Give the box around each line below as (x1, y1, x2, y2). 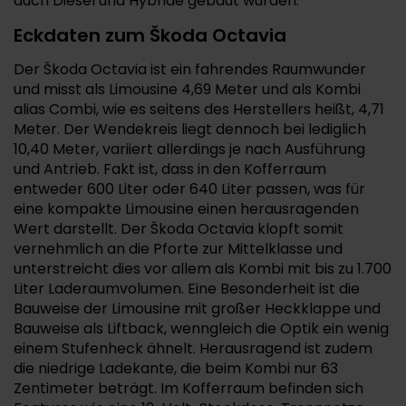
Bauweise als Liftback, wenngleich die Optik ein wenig (14, 318, 389, 339)
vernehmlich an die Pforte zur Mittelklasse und (14, 238, 343, 259)
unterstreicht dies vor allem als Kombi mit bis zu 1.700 (14, 258, 391, 279)
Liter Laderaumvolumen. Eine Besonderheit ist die (14, 278, 360, 299)
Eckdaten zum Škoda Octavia (14, 23, 286, 48)
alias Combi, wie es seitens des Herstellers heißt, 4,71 (14, 99, 384, 120)
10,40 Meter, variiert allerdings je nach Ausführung (14, 139, 365, 159)
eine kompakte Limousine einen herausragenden (14, 198, 359, 219)
